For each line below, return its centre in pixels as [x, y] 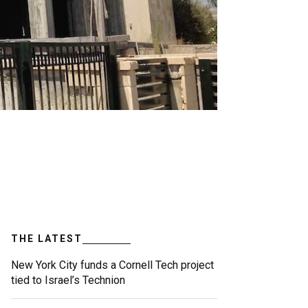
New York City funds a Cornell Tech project [112, 265]
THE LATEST [47, 239]
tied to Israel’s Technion [68, 280]
